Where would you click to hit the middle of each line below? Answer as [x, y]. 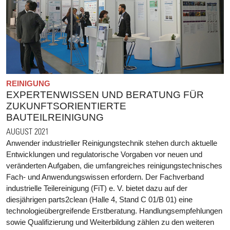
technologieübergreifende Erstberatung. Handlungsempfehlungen [114, 210]
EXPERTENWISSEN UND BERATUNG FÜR [105, 94]
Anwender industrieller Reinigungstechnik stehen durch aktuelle [112, 143]
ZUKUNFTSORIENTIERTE [66, 106]
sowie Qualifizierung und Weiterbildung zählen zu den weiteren [110, 222]
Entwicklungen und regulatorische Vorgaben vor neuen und [104, 154]
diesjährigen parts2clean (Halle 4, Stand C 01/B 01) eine [99, 199]
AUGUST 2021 [27, 131]
